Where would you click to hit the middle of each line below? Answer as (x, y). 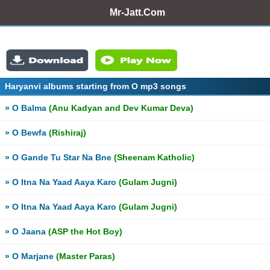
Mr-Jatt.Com (137, 12)
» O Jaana (27, 231)
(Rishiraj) (67, 133)
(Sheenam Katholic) (154, 157)
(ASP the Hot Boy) (85, 231)
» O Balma (27, 108)
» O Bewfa (27, 133)
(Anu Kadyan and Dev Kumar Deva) (121, 108)
